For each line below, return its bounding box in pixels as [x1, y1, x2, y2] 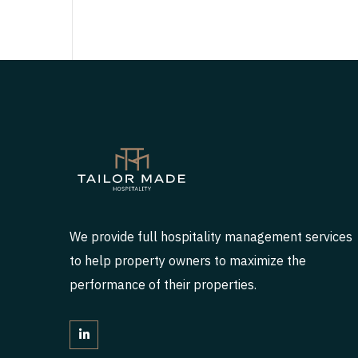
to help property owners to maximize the [70, 252, 306, 268]
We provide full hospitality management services [70, 228, 352, 245]
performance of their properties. [70, 276, 257, 292]
